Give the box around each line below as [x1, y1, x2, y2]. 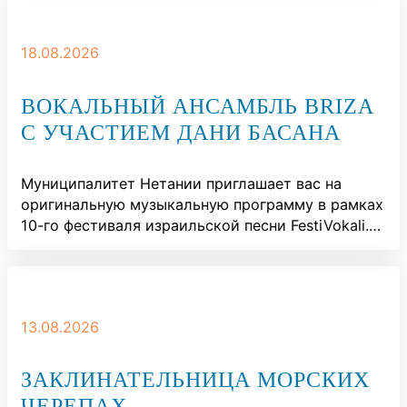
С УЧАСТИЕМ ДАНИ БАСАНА [21, 119, 341, 144]
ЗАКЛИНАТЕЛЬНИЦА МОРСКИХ [21, 366, 370, 392]
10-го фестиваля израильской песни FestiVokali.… [21, 216, 381, 235]
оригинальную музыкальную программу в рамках [21, 195, 383, 214]
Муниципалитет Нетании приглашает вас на [21, 174, 342, 194]
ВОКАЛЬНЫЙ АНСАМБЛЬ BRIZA [21, 93, 373, 118]
